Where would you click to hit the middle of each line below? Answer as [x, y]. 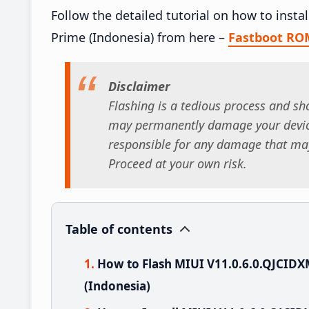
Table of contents [119, 229]
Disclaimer [139, 87]
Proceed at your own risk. [178, 164]
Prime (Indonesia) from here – [140, 37]
